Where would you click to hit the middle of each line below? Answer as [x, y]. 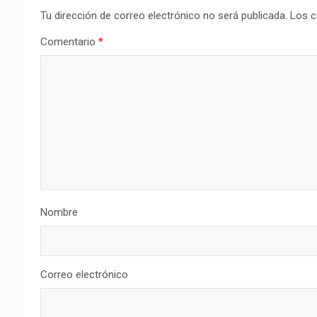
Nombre [59, 212]
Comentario [69, 42]
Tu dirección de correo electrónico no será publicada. [164, 16]
